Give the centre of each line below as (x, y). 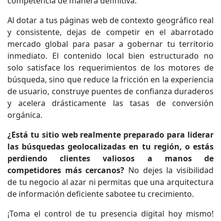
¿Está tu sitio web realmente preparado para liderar (110, 134)
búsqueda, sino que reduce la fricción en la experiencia (110, 79)
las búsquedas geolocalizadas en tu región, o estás (110, 146)
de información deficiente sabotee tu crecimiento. (101, 194)
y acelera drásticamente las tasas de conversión (110, 103)
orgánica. (25, 115)
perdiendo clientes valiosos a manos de (110, 158)
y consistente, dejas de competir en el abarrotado (110, 32)
